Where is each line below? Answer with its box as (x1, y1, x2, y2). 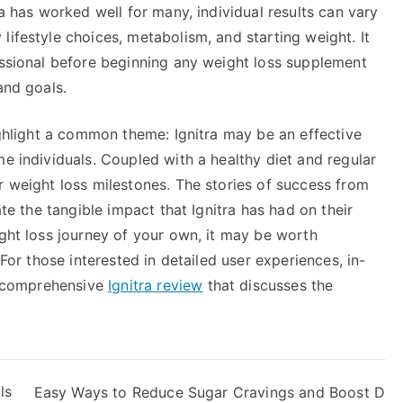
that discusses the (202, 276, 334, 294)
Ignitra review (108, 276, 203, 294)
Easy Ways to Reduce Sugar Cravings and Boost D (33, 382, 385, 401)
